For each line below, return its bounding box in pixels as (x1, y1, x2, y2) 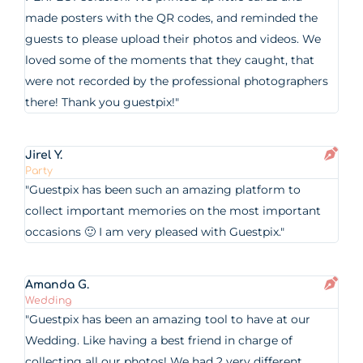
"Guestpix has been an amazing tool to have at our (25, 312, 311, 327)
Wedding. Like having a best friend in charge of (25, 333, 293, 348)
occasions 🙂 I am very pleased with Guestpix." (25, 224, 285, 239)
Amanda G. (25, 279, 90, 291)
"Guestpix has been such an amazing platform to (25, 182, 301, 197)
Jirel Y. (25, 149, 63, 161)
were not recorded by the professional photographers (25, 74, 329, 88)
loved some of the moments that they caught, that (25, 53, 315, 67)
